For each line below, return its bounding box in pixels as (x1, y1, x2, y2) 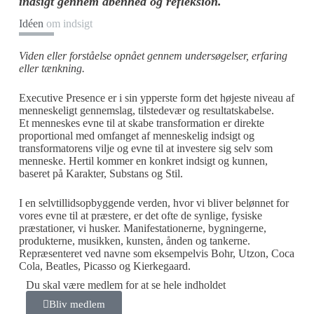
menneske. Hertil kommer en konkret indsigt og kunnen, (18, 155, 268, 168)
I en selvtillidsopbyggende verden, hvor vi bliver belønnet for (18, 197, 289, 210)
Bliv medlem (48, 299, 105, 310)
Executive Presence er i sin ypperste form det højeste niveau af (18, 92, 294, 104)
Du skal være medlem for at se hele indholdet (25, 279, 226, 292)
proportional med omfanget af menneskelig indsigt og (18, 130, 254, 142)
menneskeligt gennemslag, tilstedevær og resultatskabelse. (18, 104, 274, 117)
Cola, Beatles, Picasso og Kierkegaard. (18, 260, 191, 273)
